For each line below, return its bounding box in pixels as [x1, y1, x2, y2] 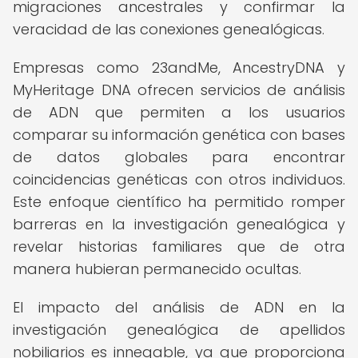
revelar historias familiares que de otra [13, 237, 345, 257]
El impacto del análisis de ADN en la [13, 297, 345, 317]
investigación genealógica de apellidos [13, 320, 345, 340]
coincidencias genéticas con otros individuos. [13, 169, 345, 189]
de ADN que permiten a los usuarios [13, 102, 345, 122]
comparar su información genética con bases [13, 125, 345, 145]
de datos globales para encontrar [13, 147, 345, 167]
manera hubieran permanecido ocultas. [13, 259, 301, 279]
